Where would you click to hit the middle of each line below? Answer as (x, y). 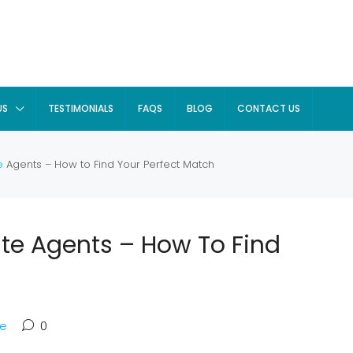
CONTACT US (269, 108)
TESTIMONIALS (81, 108)
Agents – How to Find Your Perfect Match (109, 164)
